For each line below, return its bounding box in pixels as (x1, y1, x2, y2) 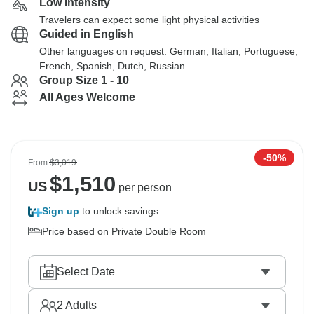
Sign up (42, 205, 79, 217)
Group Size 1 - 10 (39, 74, 129, 86)
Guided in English (39, 28, 134, 40)
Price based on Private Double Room (42, 226, 206, 237)
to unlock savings (79, 205, 158, 217)
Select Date (57, 266, 115, 278)
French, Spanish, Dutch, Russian (39, 60, 185, 71)
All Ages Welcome (39, 91, 135, 103)
